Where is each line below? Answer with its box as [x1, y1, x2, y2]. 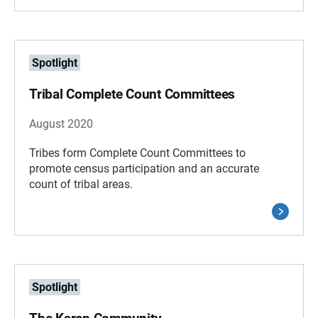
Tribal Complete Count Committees [29, 86, 235, 102]
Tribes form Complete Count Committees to [29, 146, 246, 160]
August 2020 [29, 117, 93, 131]
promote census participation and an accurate [29, 162, 259, 175]
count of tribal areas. [29, 177, 133, 191]
